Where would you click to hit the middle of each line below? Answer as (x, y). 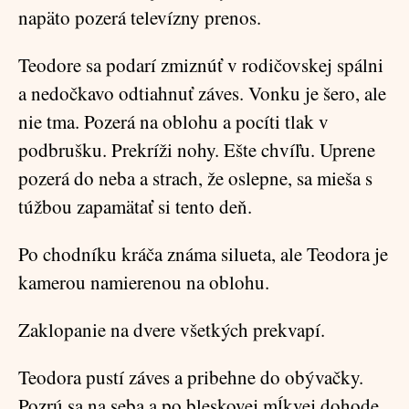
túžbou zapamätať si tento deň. (135, 206)
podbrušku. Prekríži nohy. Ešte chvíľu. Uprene (197, 150)
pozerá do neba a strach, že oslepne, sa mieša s (195, 178)
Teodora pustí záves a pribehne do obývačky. (191, 377)
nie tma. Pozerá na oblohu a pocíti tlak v (173, 121)
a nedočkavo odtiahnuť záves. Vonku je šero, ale (202, 93)
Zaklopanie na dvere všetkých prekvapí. (172, 330)
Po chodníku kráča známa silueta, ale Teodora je (203, 254)
